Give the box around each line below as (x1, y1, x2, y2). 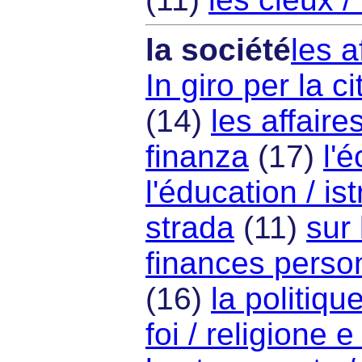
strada (145, 210, 234, 246)
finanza (145, 139, 249, 175)
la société (145, 32, 291, 68)
